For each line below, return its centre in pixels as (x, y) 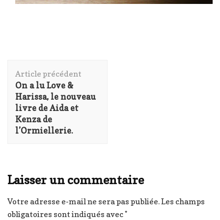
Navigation (34, 66)
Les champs (183, 201)
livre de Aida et (47, 108)
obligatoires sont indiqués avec (66, 214)
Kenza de (34, 119)
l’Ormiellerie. (44, 130)
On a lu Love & (44, 85)
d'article (28, 78)
